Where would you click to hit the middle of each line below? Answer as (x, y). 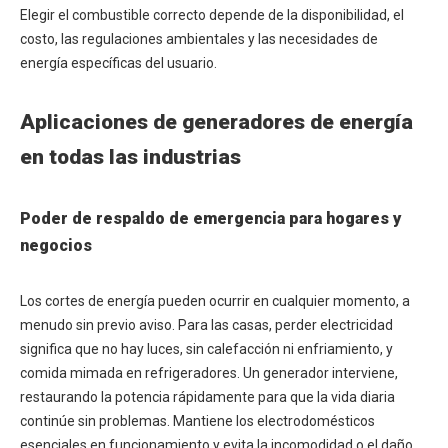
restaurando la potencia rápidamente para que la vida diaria (207, 397)
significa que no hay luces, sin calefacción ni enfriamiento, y (206, 349)
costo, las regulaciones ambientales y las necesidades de (199, 39)
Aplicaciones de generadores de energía (216, 122)
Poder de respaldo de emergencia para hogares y (210, 219)
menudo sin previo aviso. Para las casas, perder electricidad (206, 325)
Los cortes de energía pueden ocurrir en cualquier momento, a (215, 301)
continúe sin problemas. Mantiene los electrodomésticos (197, 421)
